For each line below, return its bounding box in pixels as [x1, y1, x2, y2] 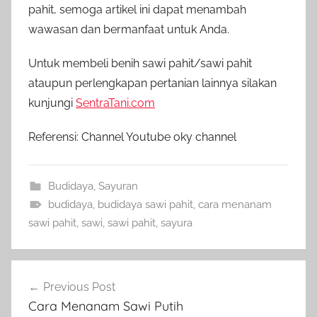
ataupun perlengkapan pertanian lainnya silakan [28, 76, 277, 91]
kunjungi [28, 96, 76, 110]
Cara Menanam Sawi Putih [28, 298, 183, 315]
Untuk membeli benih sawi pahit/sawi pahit [28, 57, 252, 71]
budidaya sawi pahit [97, 198, 193, 212]
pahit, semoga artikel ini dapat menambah [28, 3, 246, 17]
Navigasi [11, 262, 86, 284]
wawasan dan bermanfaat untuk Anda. [28, 23, 229, 37]
